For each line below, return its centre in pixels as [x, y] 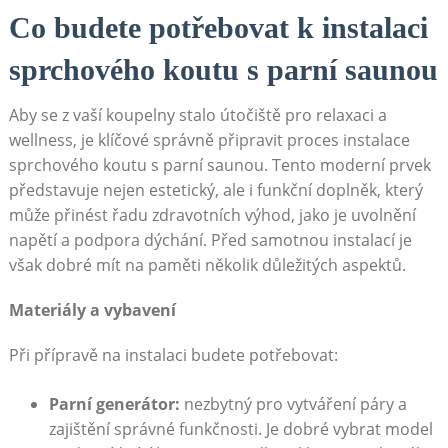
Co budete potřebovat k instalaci [218, 28]
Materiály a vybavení [92, 310]
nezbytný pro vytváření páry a [293, 404]
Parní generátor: [114, 404]
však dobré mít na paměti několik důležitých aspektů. [207, 265]
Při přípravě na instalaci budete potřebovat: [173, 355]
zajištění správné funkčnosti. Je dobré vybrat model [240, 429]
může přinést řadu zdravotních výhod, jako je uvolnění [212, 215]
